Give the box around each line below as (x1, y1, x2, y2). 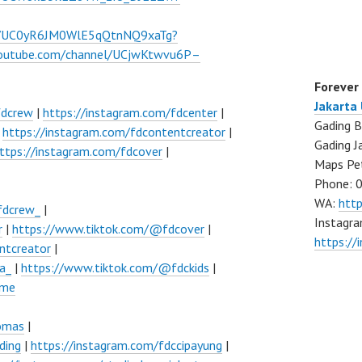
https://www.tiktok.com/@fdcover (12, 221, 204, 237)
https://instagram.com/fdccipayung (31, 337, 222, 353)
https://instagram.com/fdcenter (43, 104, 217, 120)
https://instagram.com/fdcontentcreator (2, 124, 225, 140)
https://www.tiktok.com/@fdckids (21, 259, 209, 276)
